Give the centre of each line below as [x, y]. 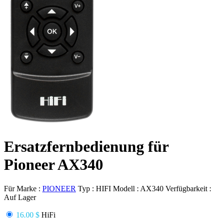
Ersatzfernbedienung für [86, 147]
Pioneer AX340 [54, 165]
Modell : [127, 188]
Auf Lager [20, 197]
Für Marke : [23, 188]
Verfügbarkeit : [188, 188]
